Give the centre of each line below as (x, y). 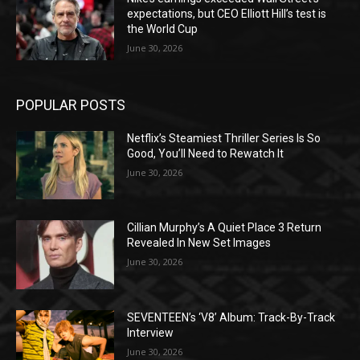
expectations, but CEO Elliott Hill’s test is (227, 14)
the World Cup (163, 29)
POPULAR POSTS (71, 104)
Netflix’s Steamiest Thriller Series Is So (224, 138)
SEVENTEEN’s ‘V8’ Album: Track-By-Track (231, 318)
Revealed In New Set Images (199, 243)
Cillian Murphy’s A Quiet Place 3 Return (225, 228)
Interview (151, 333)
